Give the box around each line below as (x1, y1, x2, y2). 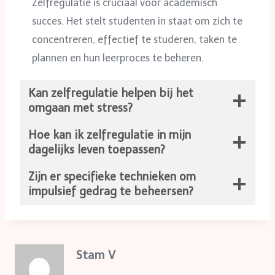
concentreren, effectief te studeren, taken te (32, 33, 237, 45)
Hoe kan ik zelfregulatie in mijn (28, 128, 191, 142)
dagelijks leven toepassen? (28, 142, 165, 157)
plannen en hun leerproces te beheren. (32, 52, 204, 64)
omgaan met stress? (28, 101, 133, 115)
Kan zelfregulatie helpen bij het (28, 86, 193, 100)
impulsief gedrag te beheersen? (28, 184, 193, 198)
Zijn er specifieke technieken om (28, 169, 196, 184)
